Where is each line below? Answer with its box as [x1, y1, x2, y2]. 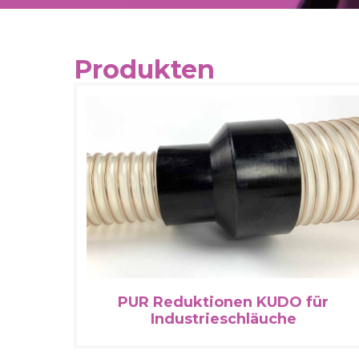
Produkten [74, 53, 215, 85]
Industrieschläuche [150, 310, 296, 329]
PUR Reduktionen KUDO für [118, 293, 329, 312]
